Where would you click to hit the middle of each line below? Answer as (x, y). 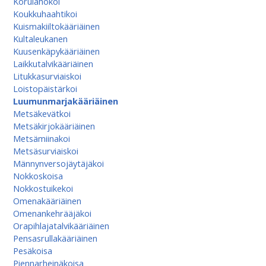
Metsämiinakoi (41, 138)
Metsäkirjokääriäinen (54, 126)
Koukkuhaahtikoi (45, 14)
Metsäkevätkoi (42, 113)
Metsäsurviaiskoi (45, 151)
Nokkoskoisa (38, 176)
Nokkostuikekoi (43, 188)
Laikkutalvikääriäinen (53, 64)
